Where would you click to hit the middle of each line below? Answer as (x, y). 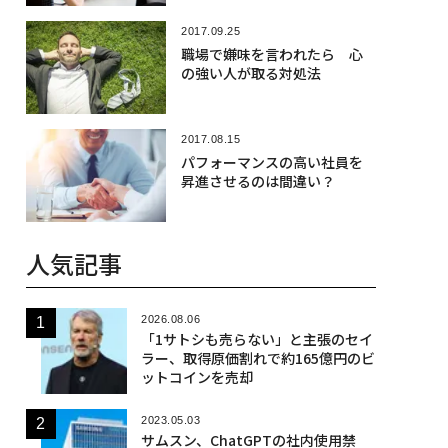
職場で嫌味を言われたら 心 (271, 53)
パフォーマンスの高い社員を (271, 161)
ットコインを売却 (196, 377)
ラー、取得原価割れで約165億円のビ (257, 358)
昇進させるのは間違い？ (257, 180)
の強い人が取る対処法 (250, 72)
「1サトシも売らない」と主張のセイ (256, 339)
